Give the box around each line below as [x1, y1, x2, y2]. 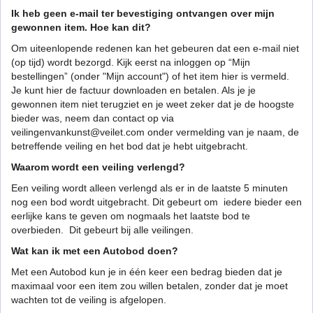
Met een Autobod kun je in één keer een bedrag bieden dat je [11, 266, 282, 278]
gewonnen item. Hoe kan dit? [11, 22, 151, 34]
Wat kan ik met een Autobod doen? [11, 245, 178, 257]
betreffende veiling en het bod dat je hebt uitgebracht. [11, 140, 248, 152]
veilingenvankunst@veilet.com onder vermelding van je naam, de [11, 126, 299, 138]
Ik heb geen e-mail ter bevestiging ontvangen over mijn [11, 8, 275, 20]
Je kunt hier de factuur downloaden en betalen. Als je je [11, 85, 256, 96]
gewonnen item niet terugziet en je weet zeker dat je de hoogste [11, 99, 294, 110]
